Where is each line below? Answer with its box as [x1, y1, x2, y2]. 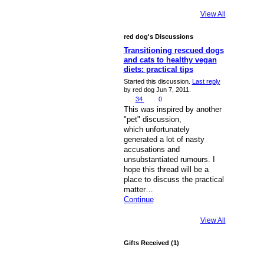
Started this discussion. [123, 78, 192, 85]
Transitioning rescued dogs [123, 46, 224, 55]
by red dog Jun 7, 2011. [123, 86, 191, 94]
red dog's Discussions [123, 33, 193, 41]
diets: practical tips [123, 65, 193, 74]
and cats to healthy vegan [123, 55, 217, 65]
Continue [123, 195, 154, 204]
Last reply [192, 78, 220, 85]
